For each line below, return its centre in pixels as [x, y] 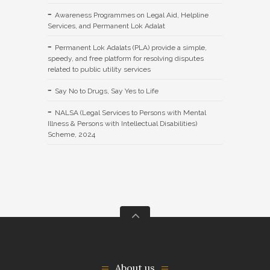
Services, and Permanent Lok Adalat [106, 26]
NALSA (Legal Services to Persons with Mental [130, 112]
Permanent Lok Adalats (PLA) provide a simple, [131, 47]
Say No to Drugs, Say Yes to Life [107, 91]
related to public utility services [99, 69]
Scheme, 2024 [71, 134]
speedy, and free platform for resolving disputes [126, 58]
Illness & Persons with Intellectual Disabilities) [122, 123]
